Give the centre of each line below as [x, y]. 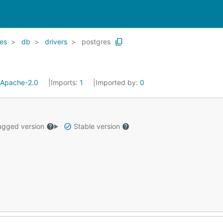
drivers [56, 42]
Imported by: [118, 82]
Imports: [65, 82]
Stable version [97, 126]
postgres [96, 42]
